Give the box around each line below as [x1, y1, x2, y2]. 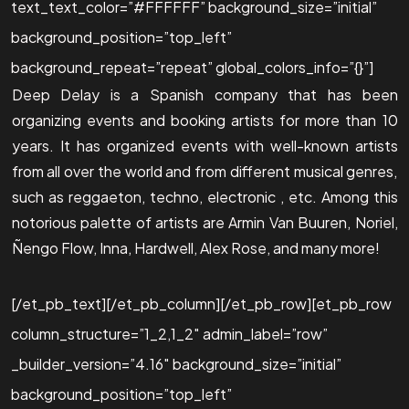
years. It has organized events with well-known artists [11, 135, 398, 155]
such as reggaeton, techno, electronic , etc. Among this [11, 186, 398, 206]
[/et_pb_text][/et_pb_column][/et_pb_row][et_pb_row [11, 293, 392, 313]
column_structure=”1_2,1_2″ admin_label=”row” [11, 323, 328, 343]
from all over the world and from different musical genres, [11, 161, 398, 181]
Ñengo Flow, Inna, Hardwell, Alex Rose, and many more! [11, 237, 380, 257]
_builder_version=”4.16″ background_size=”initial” [11, 353, 341, 373]
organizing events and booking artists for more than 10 [11, 110, 398, 130]
